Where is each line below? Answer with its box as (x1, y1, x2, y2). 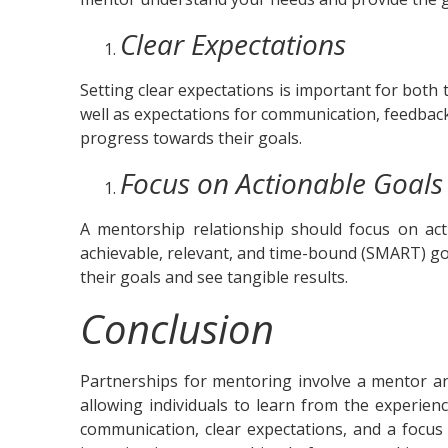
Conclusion (80, 301, 274, 356)
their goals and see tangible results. (80, 266, 348, 288)
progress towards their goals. (80, 127, 302, 149)
